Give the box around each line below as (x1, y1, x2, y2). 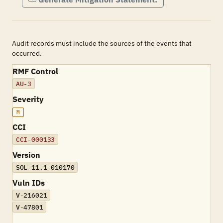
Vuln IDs (12, 178, 45, 188)
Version (12, 150, 40, 160)
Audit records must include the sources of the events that (12, 39, 192, 48)
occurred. (12, 49, 42, 58)
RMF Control (12, 66, 58, 76)
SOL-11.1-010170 (15, 163, 75, 172)
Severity (12, 94, 44, 104)
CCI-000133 (15, 135, 55, 144)
